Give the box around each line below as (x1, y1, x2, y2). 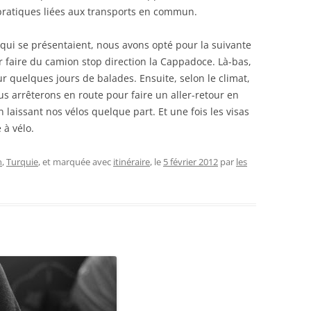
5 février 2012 (163, 155, 218, 168)
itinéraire (113, 155, 150, 168)
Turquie (6, 155, 38, 168)
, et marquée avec (38, 155, 113, 168)
